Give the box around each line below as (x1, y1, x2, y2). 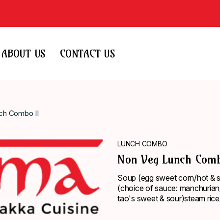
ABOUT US (1, 47, 45, 60)
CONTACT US (60, 47, 115, 60)
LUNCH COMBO (117, 139, 167, 148)
